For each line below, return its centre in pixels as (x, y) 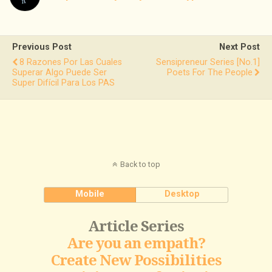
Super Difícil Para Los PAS (63, 83)
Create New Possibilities (136, 261)
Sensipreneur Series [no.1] (208, 63)
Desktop (182, 194)
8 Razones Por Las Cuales (71, 63)
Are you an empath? (136, 244)
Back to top (140, 165)
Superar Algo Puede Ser (59, 73)
